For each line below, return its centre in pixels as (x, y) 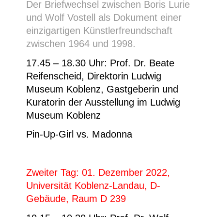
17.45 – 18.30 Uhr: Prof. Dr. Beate (100, 63)
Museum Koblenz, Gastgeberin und (102, 89)
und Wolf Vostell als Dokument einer (104, 18)
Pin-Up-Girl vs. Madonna (79, 134)
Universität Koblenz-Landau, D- (93, 186)
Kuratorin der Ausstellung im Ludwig (103, 102)
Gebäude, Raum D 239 (76, 199)
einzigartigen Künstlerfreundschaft (99, 31)
